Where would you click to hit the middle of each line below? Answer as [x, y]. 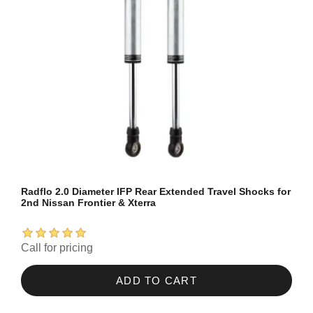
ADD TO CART [156, 281]
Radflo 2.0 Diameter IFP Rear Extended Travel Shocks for [156, 192]
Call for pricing [57, 248]
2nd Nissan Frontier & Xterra [88, 203]
